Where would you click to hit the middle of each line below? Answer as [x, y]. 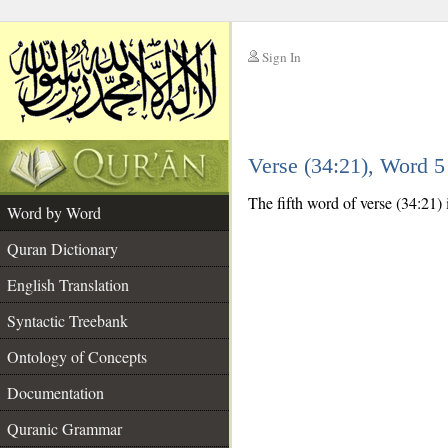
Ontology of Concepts [77, 356]
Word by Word [54, 212]
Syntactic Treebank [67, 320]
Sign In [281, 57]
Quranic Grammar [64, 428]
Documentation [55, 392]
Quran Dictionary [62, 248]
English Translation [68, 284]
